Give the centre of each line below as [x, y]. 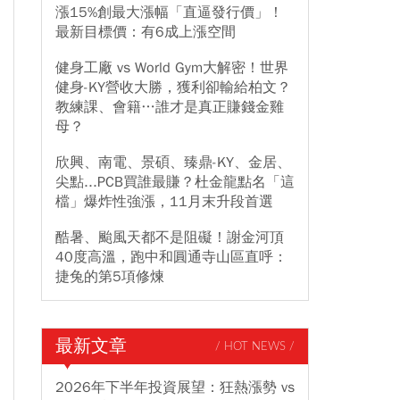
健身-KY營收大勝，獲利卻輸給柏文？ [173, 87]
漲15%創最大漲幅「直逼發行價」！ [169, 12]
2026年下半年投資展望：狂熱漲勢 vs [175, 387]
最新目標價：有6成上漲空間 [146, 32]
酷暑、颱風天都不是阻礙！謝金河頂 [170, 237]
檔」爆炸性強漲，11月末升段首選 [164, 202]
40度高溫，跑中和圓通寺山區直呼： [171, 257]
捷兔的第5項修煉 [110, 277]
